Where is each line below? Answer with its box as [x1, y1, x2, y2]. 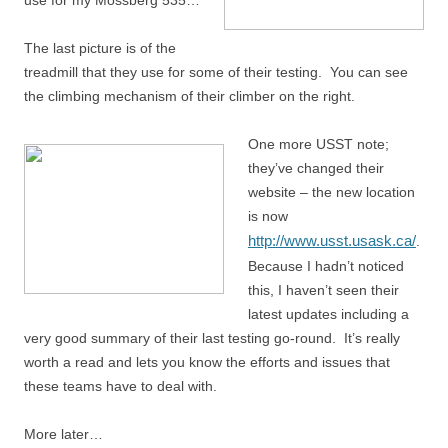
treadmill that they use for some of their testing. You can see [24, 64, 408, 80]
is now [248, 208, 288, 224]
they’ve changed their [248, 160, 384, 176]
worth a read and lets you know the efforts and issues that [24, 354, 390, 370]
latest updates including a [248, 306, 409, 322]
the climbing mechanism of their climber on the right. [24, 88, 355, 104]
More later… [24, 426, 103, 442]
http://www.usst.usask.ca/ [248, 232, 416, 249]
